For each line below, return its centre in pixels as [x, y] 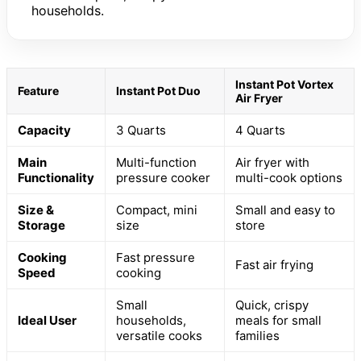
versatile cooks [159, 336]
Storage [41, 226]
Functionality [56, 178]
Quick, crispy [272, 305]
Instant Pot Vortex [284, 85]
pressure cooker [163, 178]
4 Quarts [260, 131]
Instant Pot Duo [158, 91]
